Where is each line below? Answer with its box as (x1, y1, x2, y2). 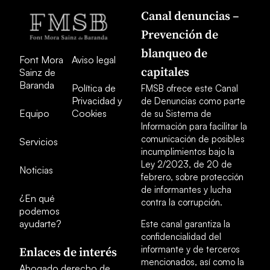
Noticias (19, 164, 54, 177)
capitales (141, 65, 189, 81)
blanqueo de (141, 46, 207, 62)
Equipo (19, 107, 50, 120)
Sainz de (19, 66, 56, 79)
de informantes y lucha (141, 184, 231, 196)
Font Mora (19, 54, 64, 66)
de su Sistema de (141, 108, 212, 120)
